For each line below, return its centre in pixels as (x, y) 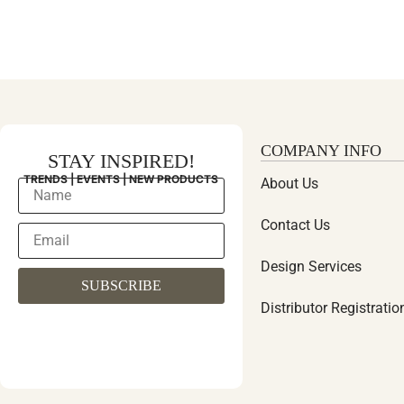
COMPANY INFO (321, 151)
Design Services (311, 266)
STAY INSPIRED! (121, 161)
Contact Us (295, 225)
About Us (289, 184)
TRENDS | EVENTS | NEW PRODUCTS (121, 179)
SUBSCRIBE (121, 286)
